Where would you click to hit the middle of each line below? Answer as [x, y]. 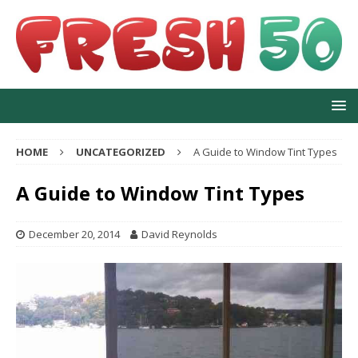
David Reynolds [179, 235]
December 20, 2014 [74, 235]
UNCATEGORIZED [121, 152]
